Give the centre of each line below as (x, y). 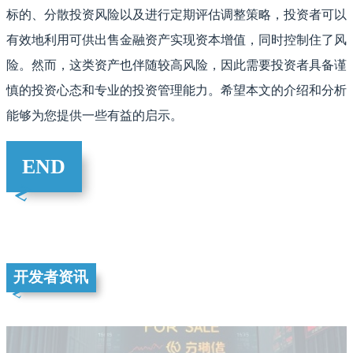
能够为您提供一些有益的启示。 (95, 115)
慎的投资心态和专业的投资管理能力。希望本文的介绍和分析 (176, 90)
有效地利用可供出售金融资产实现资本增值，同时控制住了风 (176, 39)
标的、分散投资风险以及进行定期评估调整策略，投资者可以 (176, 14)
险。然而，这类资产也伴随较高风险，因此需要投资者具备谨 (176, 65)
